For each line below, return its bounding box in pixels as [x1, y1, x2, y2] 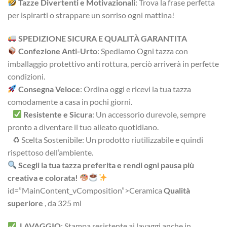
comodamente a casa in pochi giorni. [8, 96, 132, 106]
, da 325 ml [45, 198, 82, 208]
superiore [8, 198, 43, 208]
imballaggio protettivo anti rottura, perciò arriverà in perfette [8, 58, 219, 68]
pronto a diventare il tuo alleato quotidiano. [8, 122, 159, 132]
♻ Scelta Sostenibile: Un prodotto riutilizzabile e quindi [8, 134, 203, 144]
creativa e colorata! [8, 172, 78, 182]
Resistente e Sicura [23, 109, 93, 119]
